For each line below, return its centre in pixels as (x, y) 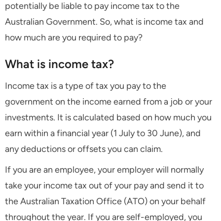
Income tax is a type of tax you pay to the (86, 86)
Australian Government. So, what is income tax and (104, 22)
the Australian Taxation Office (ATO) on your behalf (105, 202)
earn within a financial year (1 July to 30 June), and (103, 133)
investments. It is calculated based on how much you (108, 118)
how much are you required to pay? (74, 38)
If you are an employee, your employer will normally (104, 170)
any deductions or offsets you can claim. (84, 149)
